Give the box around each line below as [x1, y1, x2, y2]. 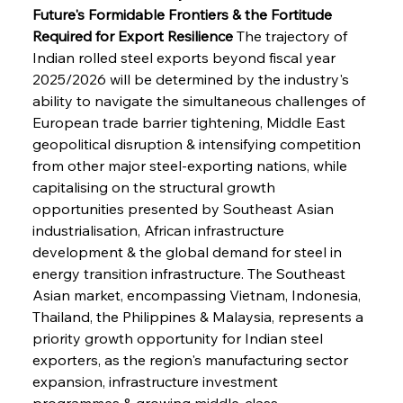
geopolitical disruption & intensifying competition [31, 134, 364, 153]
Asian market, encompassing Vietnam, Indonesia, [31, 285, 364, 304]
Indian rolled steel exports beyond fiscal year [31, 48, 339, 67]
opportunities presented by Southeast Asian [31, 199, 337, 218]
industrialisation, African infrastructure [31, 220, 288, 239]
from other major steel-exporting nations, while [31, 156, 351, 175]
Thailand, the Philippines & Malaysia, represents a [31, 307, 367, 326]
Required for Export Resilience [31, 26, 233, 45]
